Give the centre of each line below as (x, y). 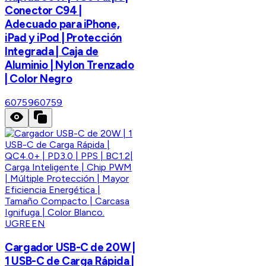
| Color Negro (39, 79)
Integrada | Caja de (52, 52)
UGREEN (25, 224)
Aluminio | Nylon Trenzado (69, 65)
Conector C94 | (43, 11)
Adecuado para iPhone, (62, 24)
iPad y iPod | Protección (64, 38)
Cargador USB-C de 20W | (70, 247)
